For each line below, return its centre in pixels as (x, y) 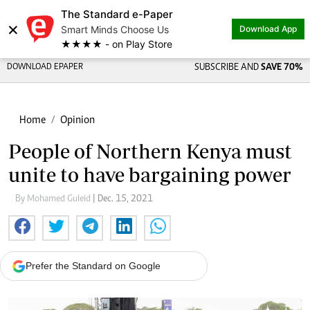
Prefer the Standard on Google (93, 266)
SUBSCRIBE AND (227, 68)
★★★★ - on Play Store (117, 44)
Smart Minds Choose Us (115, 29)
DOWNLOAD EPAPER (45, 67)
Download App (268, 29)
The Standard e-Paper (117, 14)
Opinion (77, 120)
